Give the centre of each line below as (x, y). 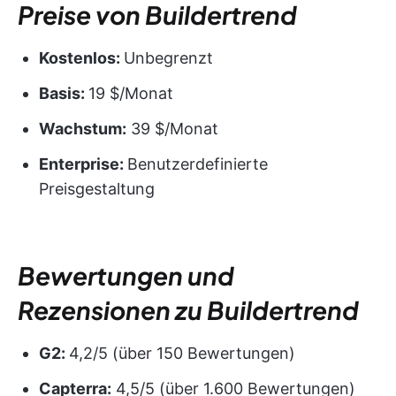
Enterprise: (83, 164)
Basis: (64, 93)
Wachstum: (83, 128)
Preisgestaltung (97, 188)
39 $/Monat (172, 128)
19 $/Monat (131, 93)
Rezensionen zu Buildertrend (188, 309)
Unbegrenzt (168, 57)
